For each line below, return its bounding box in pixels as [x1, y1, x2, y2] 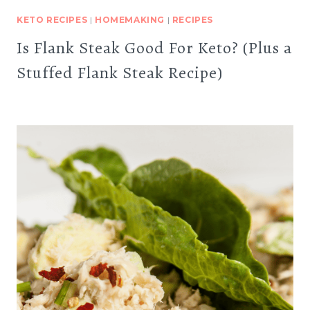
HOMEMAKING [95, 15, 165, 25]
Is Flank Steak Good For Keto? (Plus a [17, 37, 292, 59]
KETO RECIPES [17, 15, 88, 25]
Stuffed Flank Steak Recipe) [17, 62, 223, 84]
